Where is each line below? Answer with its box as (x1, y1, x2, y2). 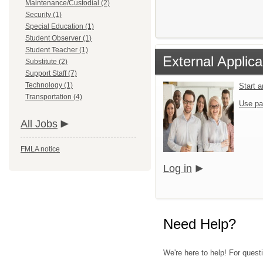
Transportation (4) (25, 93, 82, 101)
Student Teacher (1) (25, 46, 88, 54)
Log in (163, 163, 192, 174)
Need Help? (163, 216, 236, 232)
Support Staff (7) (25, 69, 77, 77)
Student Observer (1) (25, 34, 92, 42)
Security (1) (25, 11, 62, 19)
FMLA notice (21, 145, 60, 153)
